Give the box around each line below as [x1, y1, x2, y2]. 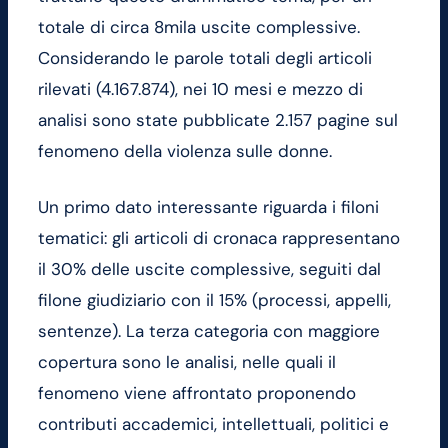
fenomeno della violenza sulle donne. [38, 139, 332, 162]
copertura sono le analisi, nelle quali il [38, 351, 336, 374]
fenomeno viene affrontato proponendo [38, 382, 356, 405]
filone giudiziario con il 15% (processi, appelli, [38, 289, 391, 312]
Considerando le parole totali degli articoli [38, 46, 372, 69]
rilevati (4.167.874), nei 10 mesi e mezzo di [38, 77, 363, 100]
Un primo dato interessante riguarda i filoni [38, 196, 379, 219]
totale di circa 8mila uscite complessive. [38, 15, 360, 38]
